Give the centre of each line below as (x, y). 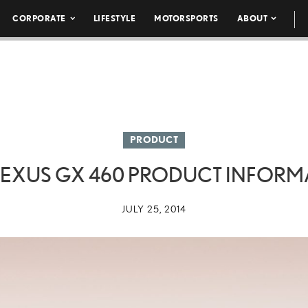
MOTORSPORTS (186, 18)
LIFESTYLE (114, 18)
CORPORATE (39, 18)
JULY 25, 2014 (154, 209)
